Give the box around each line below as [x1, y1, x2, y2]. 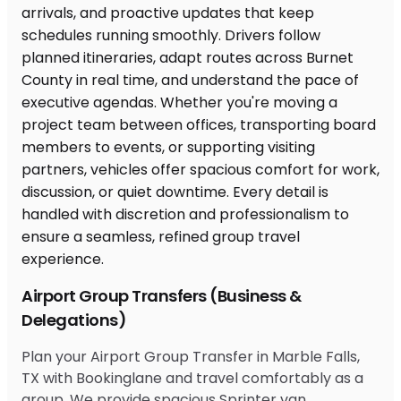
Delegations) [21, 308, 126, 331]
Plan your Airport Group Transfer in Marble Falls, [21, 346, 360, 367]
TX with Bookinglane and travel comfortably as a [21, 367, 363, 388]
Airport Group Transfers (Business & [21, 284, 302, 307]
